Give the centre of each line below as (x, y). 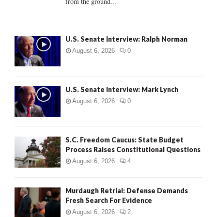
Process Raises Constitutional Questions (133, 150)
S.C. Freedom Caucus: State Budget (124, 140)
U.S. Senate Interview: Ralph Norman (126, 39)
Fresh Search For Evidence (109, 200)
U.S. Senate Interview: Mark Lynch (122, 89)
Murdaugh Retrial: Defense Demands (127, 190)
